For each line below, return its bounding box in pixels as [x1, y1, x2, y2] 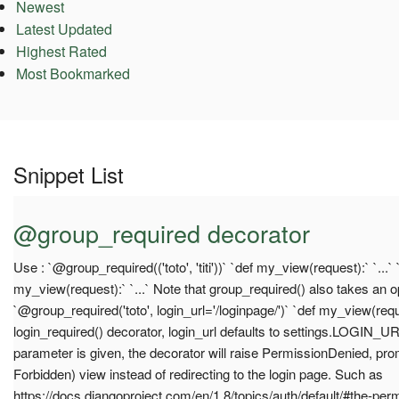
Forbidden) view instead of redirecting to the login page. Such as [13, 363, 383, 383]
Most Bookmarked [15, 63, 130, 85]
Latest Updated [15, 19, 112, 40]
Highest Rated [15, 41, 107, 62]
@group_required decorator [13, 215, 310, 250]
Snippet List [13, 158, 124, 190]
